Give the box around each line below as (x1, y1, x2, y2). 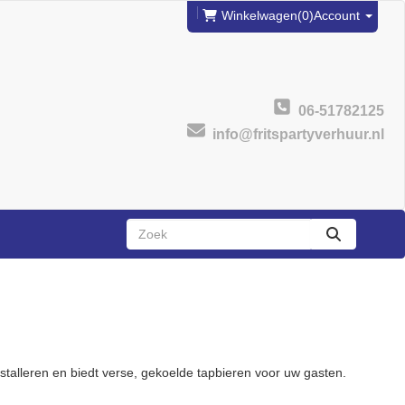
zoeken (332, 234, 374, 250)
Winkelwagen (221, 8, 297, 23)
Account (314, 8, 363, 23)
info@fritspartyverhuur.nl (205, 126, 384, 142)
